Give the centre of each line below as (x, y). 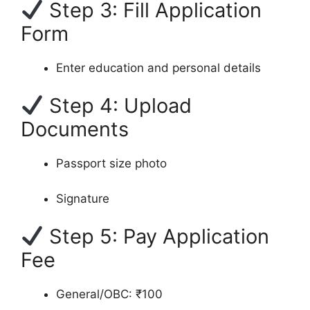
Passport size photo (111, 164)
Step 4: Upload (118, 106)
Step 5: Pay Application (157, 237)
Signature (83, 198)
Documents (75, 129)
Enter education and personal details (158, 67)
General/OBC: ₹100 (109, 294)
